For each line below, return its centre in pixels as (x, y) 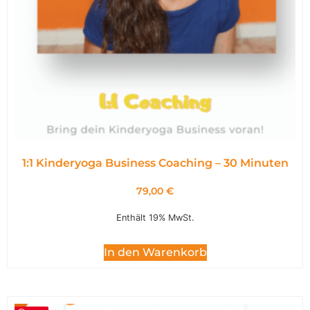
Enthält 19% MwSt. (155, 218)
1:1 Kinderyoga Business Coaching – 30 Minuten (155, 163)
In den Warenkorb (155, 253)
